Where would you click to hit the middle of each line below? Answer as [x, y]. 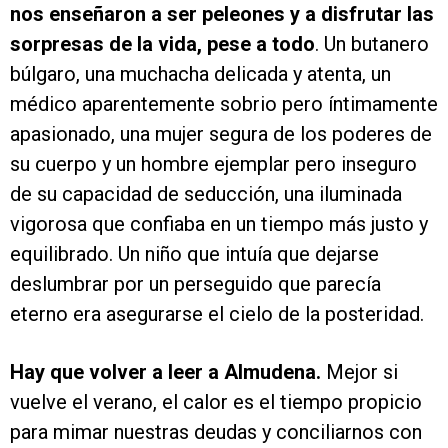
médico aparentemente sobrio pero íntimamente [224, 104]
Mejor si [359, 372]
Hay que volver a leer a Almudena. [165, 372]
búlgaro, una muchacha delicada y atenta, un [200, 74]
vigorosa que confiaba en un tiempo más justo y [219, 224]
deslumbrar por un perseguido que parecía [195, 284]
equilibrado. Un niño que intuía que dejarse [194, 254]
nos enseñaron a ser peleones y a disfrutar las [222, 14]
